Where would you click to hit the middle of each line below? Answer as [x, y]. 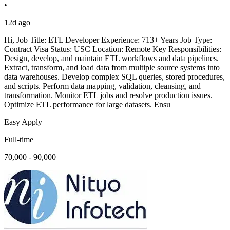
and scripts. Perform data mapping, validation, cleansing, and [102, 86]
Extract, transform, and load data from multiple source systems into [112, 68]
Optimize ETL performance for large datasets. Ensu [87, 105]
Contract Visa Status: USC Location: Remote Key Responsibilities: [113, 49]
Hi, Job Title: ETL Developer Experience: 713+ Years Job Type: [108, 40]
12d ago [17, 23]
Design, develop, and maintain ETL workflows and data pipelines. [111, 59]
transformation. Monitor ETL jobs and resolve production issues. [108, 95]
